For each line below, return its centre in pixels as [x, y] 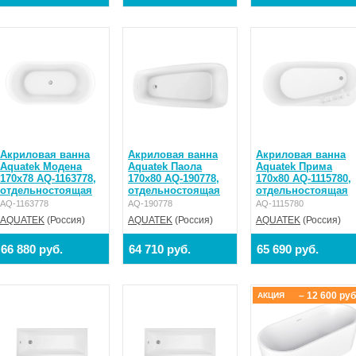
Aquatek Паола [165, 166]
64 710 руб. [160, 249]
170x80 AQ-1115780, [304, 178]
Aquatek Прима [294, 166]
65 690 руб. [288, 249]
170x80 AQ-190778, [174, 178]
